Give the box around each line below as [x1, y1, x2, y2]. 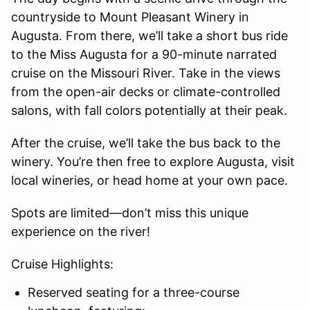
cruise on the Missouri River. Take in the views [11, 65, 280, 80]
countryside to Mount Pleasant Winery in [11, 9, 249, 24]
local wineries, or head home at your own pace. [11, 172, 291, 188]
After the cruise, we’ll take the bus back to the [11, 135, 280, 150]
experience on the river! [11, 224, 154, 239]
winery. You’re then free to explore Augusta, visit [11, 154, 295, 169]
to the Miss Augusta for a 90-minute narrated [11, 46, 277, 62]
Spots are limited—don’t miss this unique [11, 205, 248, 220]
